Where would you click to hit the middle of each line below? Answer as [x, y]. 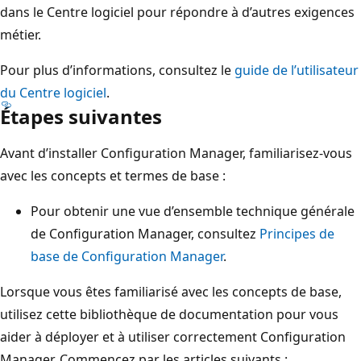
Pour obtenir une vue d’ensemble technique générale [193, 211]
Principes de [297, 233]
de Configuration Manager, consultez [145, 233]
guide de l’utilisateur [297, 70]
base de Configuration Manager [127, 256]
